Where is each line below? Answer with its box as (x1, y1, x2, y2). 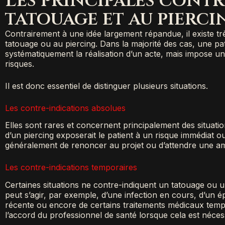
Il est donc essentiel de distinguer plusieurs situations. (5, 80, 208, 91)
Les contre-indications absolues (5, 102, 126, 113)
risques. (5, 58, 34, 69)
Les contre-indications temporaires (5, 162, 137, 173)
